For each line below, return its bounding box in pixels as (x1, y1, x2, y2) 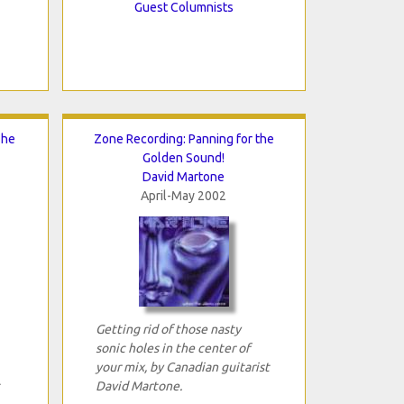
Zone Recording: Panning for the (93, 131, 274, 146)
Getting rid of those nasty (95, 321, 241, 336)
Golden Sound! (142, 150, 225, 165)
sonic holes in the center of (95, 340, 250, 355)
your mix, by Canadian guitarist (95, 359, 270, 374)
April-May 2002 (141, 188, 226, 203)
